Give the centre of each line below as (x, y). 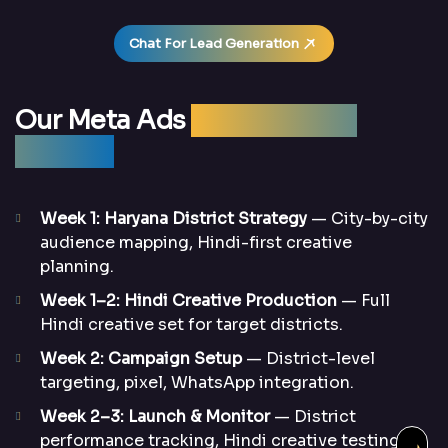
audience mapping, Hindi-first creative (196, 243)
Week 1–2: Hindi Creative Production (188, 301)
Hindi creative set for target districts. (191, 325)
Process (65, 152)
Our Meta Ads (103, 121)
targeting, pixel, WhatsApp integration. (197, 383)
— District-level (308, 359)
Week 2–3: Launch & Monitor (155, 417)
